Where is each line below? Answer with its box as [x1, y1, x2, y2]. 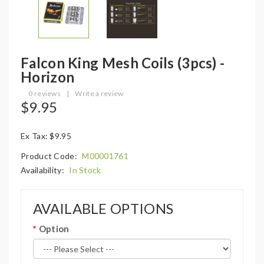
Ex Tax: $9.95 [21, 131, 71, 141]
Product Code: [21, 151, 80, 161]
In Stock [69, 165, 101, 175]
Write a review [75, 89, 124, 98]
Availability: [21, 165, 67, 175]
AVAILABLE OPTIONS [33, 200, 174, 217]
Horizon [21, 68, 75, 85]
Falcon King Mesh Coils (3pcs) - [21, 54, 225, 71]
